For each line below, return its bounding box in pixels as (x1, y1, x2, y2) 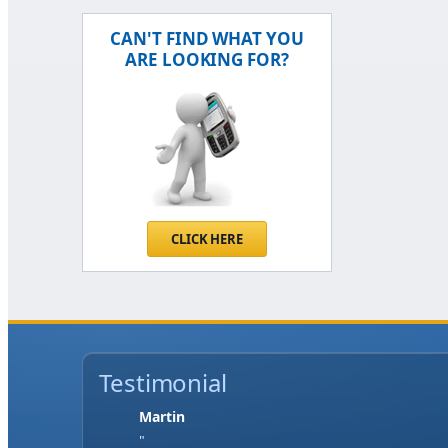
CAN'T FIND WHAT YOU (110, 27, 304, 51)
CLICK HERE (171, 230, 243, 249)
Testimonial (99, 366, 227, 400)
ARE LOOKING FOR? (125, 48, 289, 72)
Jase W (139, 407, 185, 427)
